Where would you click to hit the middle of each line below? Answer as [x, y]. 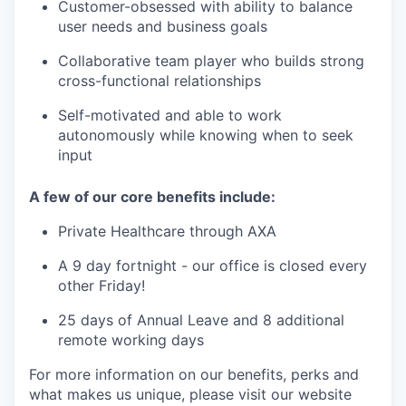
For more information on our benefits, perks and [194, 375]
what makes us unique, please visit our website [190, 395]
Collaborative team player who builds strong [211, 61]
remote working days [131, 340]
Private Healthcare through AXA [167, 232]
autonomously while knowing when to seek [206, 135]
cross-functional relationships [159, 81]
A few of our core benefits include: [152, 197]
